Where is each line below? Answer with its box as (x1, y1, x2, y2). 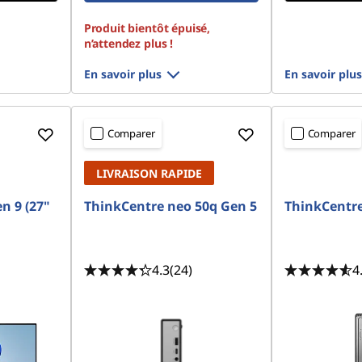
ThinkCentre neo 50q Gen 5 (83, 197, 257, 215)
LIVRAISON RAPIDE (95, 166, 202, 181)
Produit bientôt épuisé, (83, 20, 211, 36)
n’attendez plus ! (83, 36, 174, 51)
